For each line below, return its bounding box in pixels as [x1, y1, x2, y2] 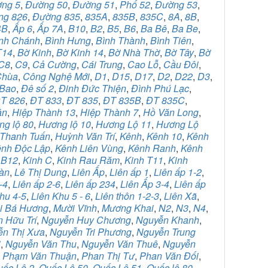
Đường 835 [32, 10, 80, 23]
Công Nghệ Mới [23, 69, 90, 83]
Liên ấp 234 [65, 177, 115, 191]
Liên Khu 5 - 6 [31, 189, 90, 203]
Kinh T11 [124, 153, 163, 167]
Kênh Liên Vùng [55, 141, 123, 155]
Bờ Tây [165, 45, 194, 59]
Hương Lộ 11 [96, 117, 151, 131]
